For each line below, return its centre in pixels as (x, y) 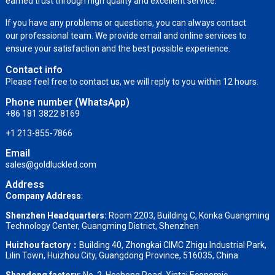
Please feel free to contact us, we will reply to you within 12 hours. (132, 81)
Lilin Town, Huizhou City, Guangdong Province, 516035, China (122, 256)
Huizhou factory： (42, 245)
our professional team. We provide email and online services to (126, 35)
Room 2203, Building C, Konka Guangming (188, 215)
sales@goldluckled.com (51, 165)
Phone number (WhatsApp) (67, 103)
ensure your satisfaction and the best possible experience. (118, 48)
